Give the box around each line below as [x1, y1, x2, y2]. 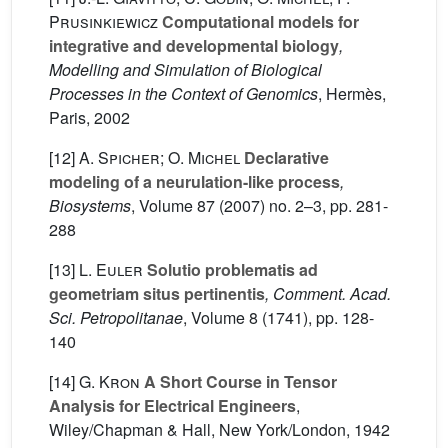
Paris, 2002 [49, 106, 130, 129]
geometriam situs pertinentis [49, 282, 265, 305]
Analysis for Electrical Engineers [49, 394, 296, 417]
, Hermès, [318, 82, 386, 105]
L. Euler [79, 258, 143, 281]
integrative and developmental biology [49, 34, 339, 57]
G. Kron [79, 370, 140, 393]
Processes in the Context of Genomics [49, 82, 318, 105]
